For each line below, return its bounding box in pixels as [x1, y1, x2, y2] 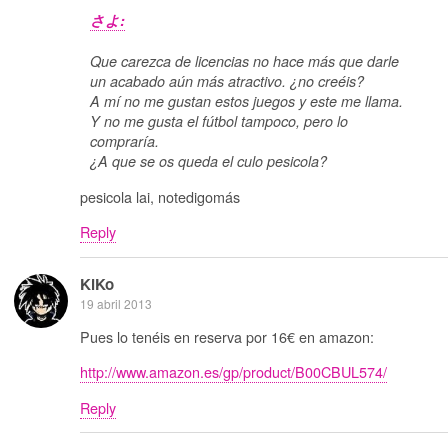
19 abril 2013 [80, 294, 152, 312]
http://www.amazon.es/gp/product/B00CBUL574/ [80, 361, 387, 383]
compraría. [90, 131, 159, 152]
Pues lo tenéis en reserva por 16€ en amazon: [80, 326, 374, 347]
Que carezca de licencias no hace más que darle [90, 51, 399, 72]
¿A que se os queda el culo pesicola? [90, 151, 327, 172]
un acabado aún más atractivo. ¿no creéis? [90, 71, 364, 92]
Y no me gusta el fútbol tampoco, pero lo [90, 111, 348, 132]
